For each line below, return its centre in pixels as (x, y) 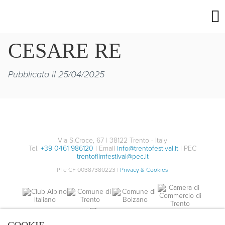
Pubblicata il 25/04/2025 (56, 74)
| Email (105, 148)
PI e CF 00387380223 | (88, 170)
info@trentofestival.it (148, 148)
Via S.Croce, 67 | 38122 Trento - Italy (113, 140)
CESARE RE (65, 51)
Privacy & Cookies (144, 170)
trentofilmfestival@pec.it (113, 156)
